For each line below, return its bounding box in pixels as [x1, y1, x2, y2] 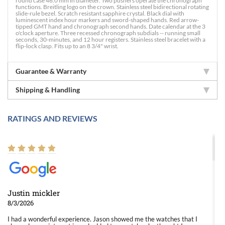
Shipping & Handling [16, 85, 80, 94]
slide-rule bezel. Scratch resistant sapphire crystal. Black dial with [16, 10, 184, 17]
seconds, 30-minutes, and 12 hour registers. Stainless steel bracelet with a [16, 36, 205, 43]
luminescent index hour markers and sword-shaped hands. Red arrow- [16, 16, 199, 24]
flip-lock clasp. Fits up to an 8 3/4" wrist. [16, 42, 119, 50]
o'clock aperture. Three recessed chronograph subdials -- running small [16, 29, 200, 37]
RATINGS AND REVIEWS [8, 114, 97, 123]
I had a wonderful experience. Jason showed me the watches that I [8, 215, 197, 223]
